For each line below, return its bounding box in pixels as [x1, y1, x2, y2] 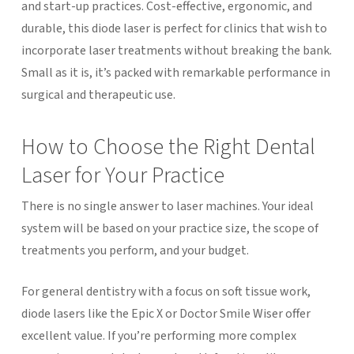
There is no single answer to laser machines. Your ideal [21, 197, 314, 215]
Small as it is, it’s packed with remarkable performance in [21, 63, 330, 81]
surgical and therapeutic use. [21, 85, 175, 104]
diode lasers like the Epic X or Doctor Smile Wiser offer [21, 304, 311, 322]
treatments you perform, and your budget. [21, 241, 249, 259]
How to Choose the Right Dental [21, 130, 315, 163]
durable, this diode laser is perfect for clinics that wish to [21, 19, 327, 37]
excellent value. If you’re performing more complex [21, 326, 296, 345]
